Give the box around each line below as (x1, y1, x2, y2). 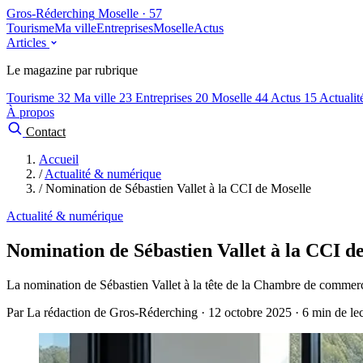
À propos (6, 105, 54, 119)
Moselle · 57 (98, 6, 162, 20)
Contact (26, 125, 66, 139)
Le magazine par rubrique (6, 63, 138, 77)
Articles (6, 36, 49, 49)
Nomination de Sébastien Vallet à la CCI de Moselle (45, 181, 311, 195)
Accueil (39, 152, 79, 166)
